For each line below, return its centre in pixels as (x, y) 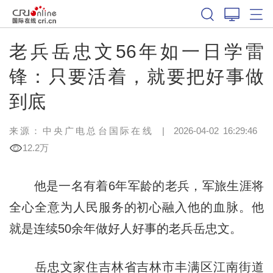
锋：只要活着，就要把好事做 (136, 76)
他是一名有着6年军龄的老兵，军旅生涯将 (136, 186)
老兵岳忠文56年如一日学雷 (136, 51)
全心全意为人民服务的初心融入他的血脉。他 (136, 207)
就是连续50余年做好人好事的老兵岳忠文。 (125, 228)
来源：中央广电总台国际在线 (81, 130)
